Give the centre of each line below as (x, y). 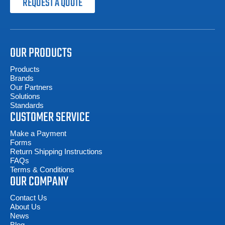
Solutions (25, 96)
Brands (22, 78)
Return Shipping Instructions (56, 151)
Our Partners (31, 87)
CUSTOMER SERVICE (50, 118)
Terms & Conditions (42, 170)
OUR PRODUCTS (41, 53)
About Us (25, 207)
